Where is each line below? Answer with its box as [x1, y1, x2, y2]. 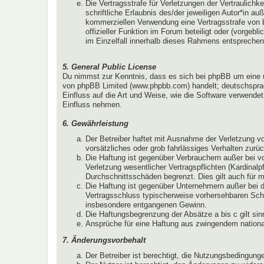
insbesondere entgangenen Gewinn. [85, 200, 207, 210]
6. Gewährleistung [62, 118, 128, 128]
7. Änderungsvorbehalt [62, 235, 146, 245]
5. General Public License [62, 62, 156, 71]
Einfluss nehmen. [62, 100, 122, 109]
